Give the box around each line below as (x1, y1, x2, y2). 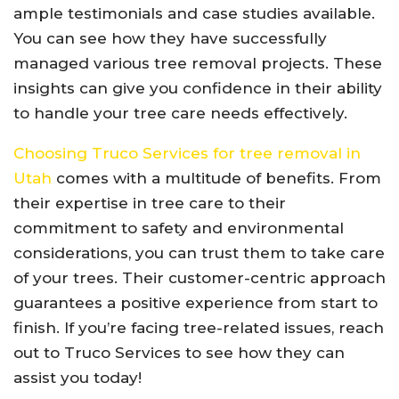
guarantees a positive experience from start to (13, 294, 378, 313)
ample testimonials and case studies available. (13, 4, 375, 23)
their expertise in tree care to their (13, 194, 286, 213)
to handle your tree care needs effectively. (13, 104, 347, 123)
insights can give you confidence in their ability (13, 79, 382, 98)
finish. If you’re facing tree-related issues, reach (13, 319, 384, 338)
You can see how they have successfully (13, 29, 327, 48)
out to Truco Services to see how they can (13, 344, 345, 362)
